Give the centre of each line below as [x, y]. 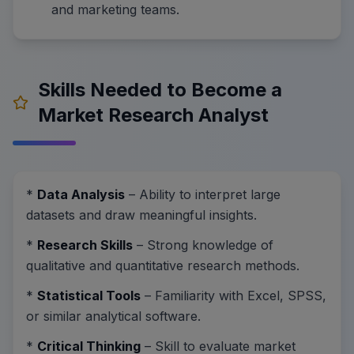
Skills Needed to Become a [160, 89]
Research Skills [85, 245]
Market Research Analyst [154, 115]
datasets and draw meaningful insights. [141, 215]
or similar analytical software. [113, 316]
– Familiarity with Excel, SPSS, [233, 295]
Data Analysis [81, 194]
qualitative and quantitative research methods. [163, 265]
